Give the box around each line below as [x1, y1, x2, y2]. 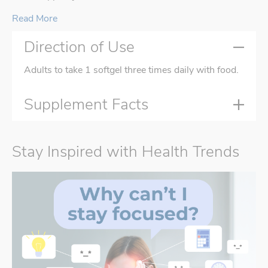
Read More [12, 12, 57, 26]
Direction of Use [24, 36, 135, 58]
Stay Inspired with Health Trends [12, 141, 239, 163]
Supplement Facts [24, 94, 148, 115]
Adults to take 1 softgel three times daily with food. [24, 63, 239, 77]
